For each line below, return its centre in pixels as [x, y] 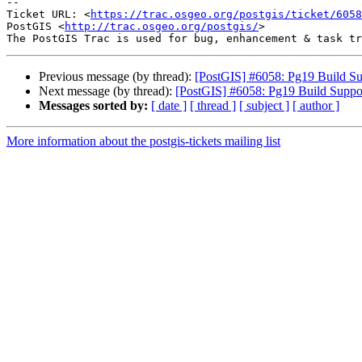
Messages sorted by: [93, 106]
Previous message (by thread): [117, 77]
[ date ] [169, 106]
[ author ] [316, 106]
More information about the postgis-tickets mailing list [143, 141]
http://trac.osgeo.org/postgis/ [162, 27]
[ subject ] [264, 106]
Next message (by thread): [107, 91]
